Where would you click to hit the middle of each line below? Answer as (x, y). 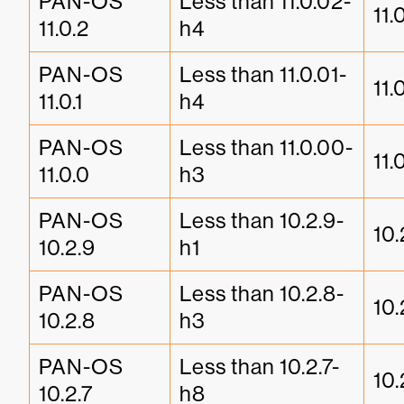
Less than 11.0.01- (263, 74)
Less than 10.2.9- (262, 220)
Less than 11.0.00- (266, 147)
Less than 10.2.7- (260, 366)
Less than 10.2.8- (262, 293)
